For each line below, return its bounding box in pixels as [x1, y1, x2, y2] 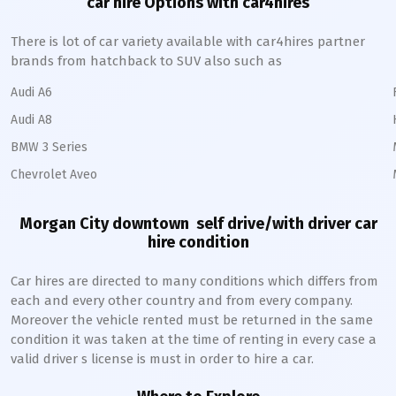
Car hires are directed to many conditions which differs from [11, 273, 378, 289]
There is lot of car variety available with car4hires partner [11, 34, 365, 49]
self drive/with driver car [188, 214, 377, 233]
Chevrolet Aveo [11, 167, 97, 182]
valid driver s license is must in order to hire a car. [11, 351, 314, 367]
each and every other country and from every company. [11, 293, 353, 308]
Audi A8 [11, 112, 52, 127]
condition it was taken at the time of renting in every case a [11, 331, 377, 347]
